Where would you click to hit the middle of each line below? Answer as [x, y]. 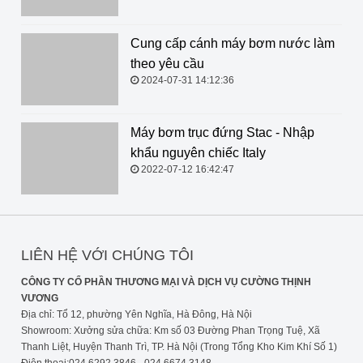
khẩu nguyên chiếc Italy [198, 153]
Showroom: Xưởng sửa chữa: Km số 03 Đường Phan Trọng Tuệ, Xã [170, 331]
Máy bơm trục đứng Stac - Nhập [222, 132]
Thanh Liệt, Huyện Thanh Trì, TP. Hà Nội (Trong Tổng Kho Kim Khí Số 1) [179, 347]
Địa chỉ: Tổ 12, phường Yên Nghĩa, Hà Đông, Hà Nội [136, 314]
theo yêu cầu [167, 64]
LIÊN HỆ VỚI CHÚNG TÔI [107, 255]
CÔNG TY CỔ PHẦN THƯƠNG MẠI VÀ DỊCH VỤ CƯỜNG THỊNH [166, 282]
